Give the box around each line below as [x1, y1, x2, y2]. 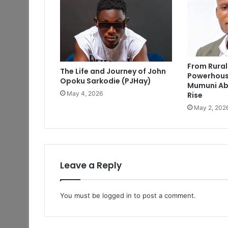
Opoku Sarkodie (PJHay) [60, 76, 151, 87]
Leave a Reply [60, 159, 122, 172]
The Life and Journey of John [60, 66, 166, 77]
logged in [102, 191, 132, 200]
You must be [60, 191, 102, 200]
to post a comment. [132, 191, 196, 200]
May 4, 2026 [67, 90, 103, 98]
